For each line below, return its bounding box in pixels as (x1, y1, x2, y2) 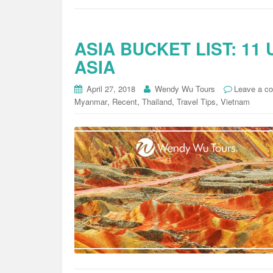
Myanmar (74, 96, 107, 108)
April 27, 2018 (87, 83, 135, 95)
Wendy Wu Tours (155, 83, 215, 95)
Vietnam (221, 96, 250, 108)
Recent (112, 96, 137, 108)
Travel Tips (177, 96, 216, 108)
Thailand (142, 96, 172, 108)
